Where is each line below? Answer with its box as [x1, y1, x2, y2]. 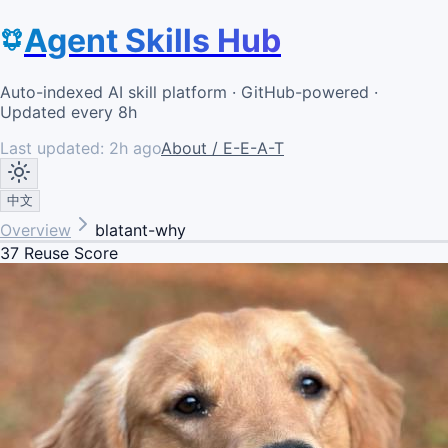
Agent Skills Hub [24, 21, 281, 61]
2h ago [109, 137, 161, 158]
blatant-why [95, 219, 186, 240]
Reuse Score [19, 242, 118, 263]
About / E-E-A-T [161, 137, 284, 158]
